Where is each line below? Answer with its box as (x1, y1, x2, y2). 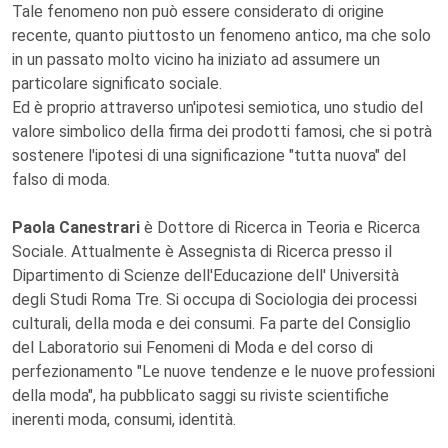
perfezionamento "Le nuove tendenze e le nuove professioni (12, 362, 435, 381)
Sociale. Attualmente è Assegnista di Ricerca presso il (12, 242, 392, 261)
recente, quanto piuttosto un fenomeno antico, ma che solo (12, 26, 431, 45)
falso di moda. (12, 170, 110, 189)
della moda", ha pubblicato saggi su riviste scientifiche (12, 386, 389, 405)
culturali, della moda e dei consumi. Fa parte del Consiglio (12, 314, 411, 333)
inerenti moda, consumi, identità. (12, 410, 236, 429)
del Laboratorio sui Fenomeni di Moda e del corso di (12, 338, 373, 357)
